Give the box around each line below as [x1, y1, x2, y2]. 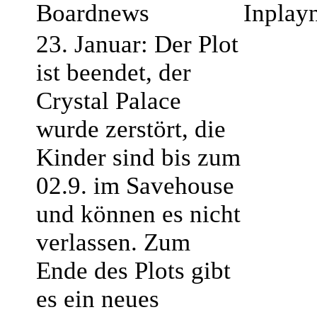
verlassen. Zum [36, 229, 190, 256]
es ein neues [36, 285, 159, 313]
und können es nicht [36, 200, 241, 228]
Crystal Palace [36, 87, 181, 115]
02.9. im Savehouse [36, 172, 234, 200]
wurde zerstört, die [36, 115, 226, 143]
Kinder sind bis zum [36, 144, 241, 171]
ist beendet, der [36, 59, 191, 86]
